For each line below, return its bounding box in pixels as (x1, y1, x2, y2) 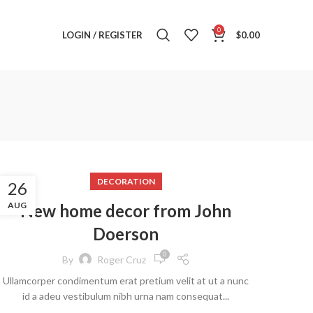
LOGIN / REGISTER (62, 29, 143, 41)
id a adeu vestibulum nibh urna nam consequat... (22, 290, 229, 302)
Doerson (93, 224, 159, 244)
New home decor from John (20, 201, 231, 221)
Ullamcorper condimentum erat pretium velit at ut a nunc (3, 275, 249, 286)
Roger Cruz (96, 253, 146, 265)
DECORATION (96, 176, 155, 187)
